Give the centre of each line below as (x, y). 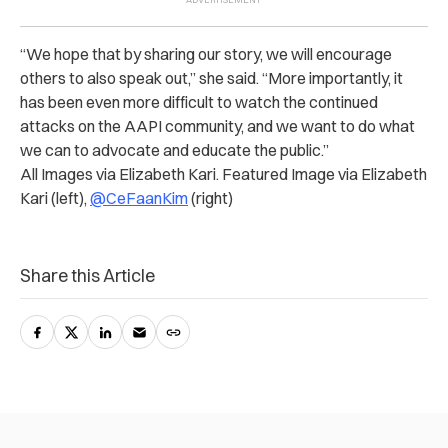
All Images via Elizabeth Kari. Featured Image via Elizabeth (223, 173)
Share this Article (87, 275)
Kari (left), (55, 197)
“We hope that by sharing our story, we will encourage (206, 53)
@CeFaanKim (139, 197)
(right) (210, 197)
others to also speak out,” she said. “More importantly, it (211, 77)
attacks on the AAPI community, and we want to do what (217, 125)
